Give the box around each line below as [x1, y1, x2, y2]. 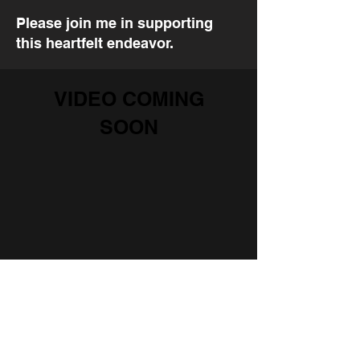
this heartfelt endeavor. [16, 35, 174, 51]
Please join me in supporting [16, 14, 213, 31]
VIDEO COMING [53, 87, 204, 111]
